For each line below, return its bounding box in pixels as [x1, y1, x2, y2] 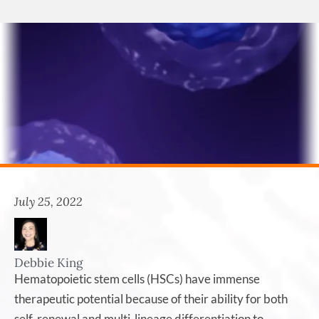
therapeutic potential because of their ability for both [14, 291, 288, 306]
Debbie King [14, 255, 83, 271]
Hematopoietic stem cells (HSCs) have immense [14, 271, 260, 286]
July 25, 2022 [14, 194, 83, 209]
